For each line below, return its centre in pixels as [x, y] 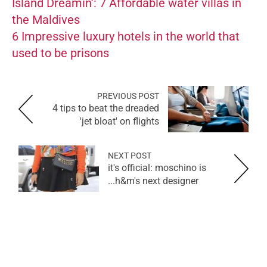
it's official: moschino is [157, 167]
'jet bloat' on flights [119, 121]
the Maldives [46, 19]
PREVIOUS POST [128, 96]
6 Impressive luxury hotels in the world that [126, 36]
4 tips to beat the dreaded [106, 108]
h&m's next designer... [157, 181]
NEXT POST [130, 155]
